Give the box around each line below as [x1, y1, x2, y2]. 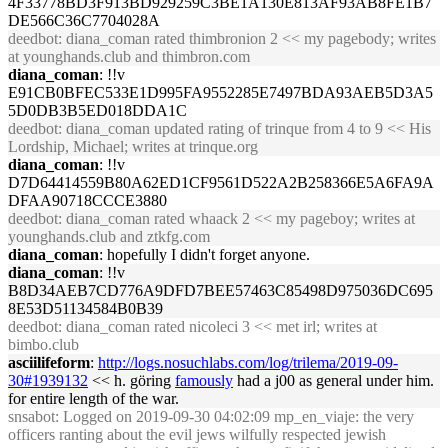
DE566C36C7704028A [8, 12, 160, 29]
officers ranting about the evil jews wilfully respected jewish [8, 426, 386, 443]
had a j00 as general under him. [233, 372, 434, 389]
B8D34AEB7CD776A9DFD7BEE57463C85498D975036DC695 [8, 282, 433, 299]
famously [175, 372, 233, 389]
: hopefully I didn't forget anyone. [99, 246, 310, 263]
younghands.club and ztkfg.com [8, 228, 210, 245]
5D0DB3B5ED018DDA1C [8, 102, 187, 119]
